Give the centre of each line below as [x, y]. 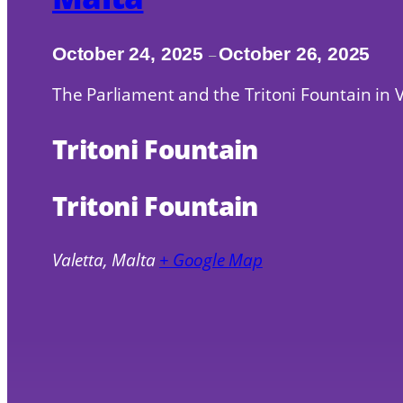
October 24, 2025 [130, 53]
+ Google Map [211, 260]
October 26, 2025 [295, 53]
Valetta [78, 260]
